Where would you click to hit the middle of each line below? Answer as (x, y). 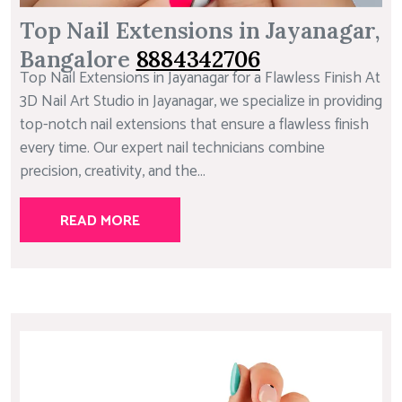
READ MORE (100, 221)
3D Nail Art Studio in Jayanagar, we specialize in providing (201, 101)
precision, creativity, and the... (113, 171)
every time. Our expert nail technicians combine (172, 148)
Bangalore (78, 59)
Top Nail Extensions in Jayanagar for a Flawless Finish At (200, 78)
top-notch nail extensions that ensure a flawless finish (194, 125)
